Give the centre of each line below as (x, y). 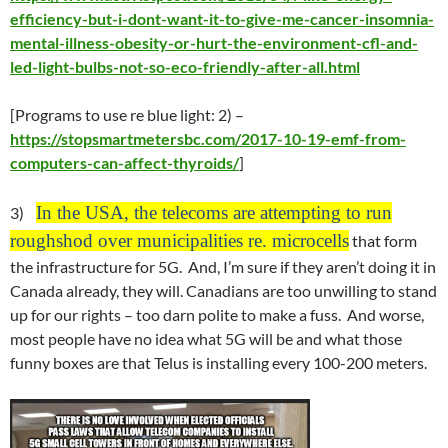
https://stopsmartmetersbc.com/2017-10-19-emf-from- (208, 138)
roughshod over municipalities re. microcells (179, 240)
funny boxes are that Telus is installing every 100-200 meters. (218, 362)
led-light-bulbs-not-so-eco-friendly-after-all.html (185, 66)
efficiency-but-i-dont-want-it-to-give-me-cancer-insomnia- (222, 18)
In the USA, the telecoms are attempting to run (214, 212)
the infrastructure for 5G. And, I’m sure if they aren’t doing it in (223, 266)
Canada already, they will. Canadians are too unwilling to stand (223, 290)
